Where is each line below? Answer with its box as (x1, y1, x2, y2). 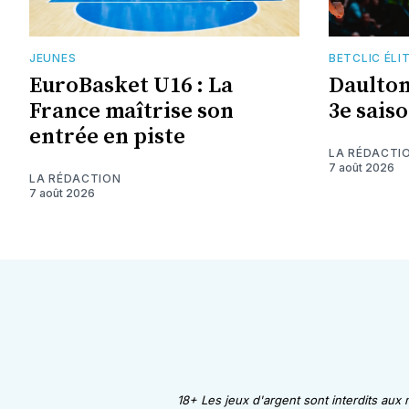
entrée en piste (29, 122, 185, 151)
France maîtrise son (29, 97, 234, 125)
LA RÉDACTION (29, 171, 121, 185)
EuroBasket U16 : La (29, 71, 233, 100)
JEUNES (29, 50, 77, 65)
